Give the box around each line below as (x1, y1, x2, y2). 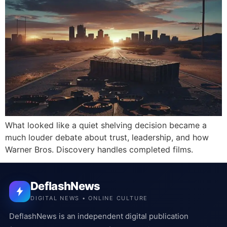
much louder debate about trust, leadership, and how (5, 132, 209, 142)
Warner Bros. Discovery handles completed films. (5, 144, 193, 155)
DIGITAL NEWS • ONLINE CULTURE (30, 195, 148, 202)
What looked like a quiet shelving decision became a (5, 120, 207, 130)
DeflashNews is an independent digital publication (9, 211, 188, 221)
